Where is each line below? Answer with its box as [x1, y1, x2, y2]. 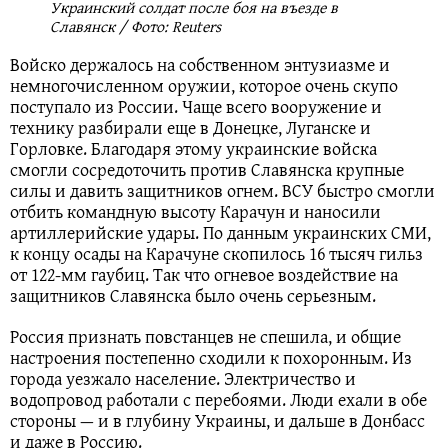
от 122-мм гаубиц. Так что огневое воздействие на [10, 260, 398, 288]
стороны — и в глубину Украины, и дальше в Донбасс [10, 406, 425, 434]
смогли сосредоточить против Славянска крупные [10, 155, 404, 183]
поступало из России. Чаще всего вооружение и [10, 92, 382, 120]
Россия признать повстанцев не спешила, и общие [10, 322, 401, 350]
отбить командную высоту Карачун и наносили [10, 197, 381, 225]
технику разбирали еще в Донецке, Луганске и [10, 113, 371, 141]
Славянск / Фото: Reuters [50, 13, 221, 38]
